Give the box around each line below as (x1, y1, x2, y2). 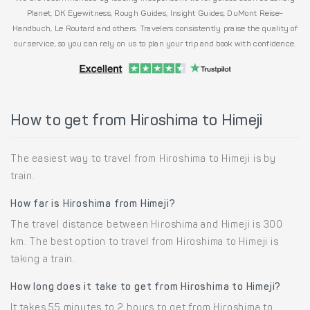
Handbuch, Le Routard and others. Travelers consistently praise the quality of (12, 24, 298, 33)
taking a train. (10, 255, 76, 265)
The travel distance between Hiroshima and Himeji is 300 (10, 220, 283, 230)
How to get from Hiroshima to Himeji (10, 113, 263, 129)
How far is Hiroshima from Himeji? (10, 199, 176, 210)
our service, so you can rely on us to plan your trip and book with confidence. (14, 39, 296, 48)
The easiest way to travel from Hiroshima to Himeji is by (10, 154, 276, 165)
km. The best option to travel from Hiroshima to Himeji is (10, 237, 279, 248)
